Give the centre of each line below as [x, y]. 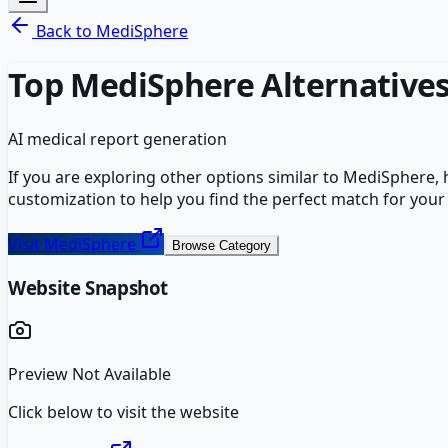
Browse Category [221, 245]
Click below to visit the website [123, 412]
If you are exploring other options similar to [175, 176]
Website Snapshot [88, 287]
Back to [64, 31]
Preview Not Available [89, 374]
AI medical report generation [117, 138]
